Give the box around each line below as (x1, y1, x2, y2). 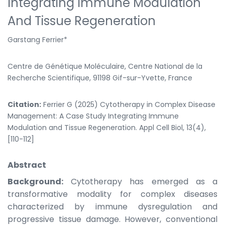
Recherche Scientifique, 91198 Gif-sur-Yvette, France (8, 72, 192, 83)
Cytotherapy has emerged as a (63, 175, 217, 187)
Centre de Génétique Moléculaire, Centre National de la (8, 61, 202, 71)
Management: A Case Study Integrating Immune (8, 110, 179, 121)
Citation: (8, 99, 41, 109)
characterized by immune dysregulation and (8, 200, 217, 212)
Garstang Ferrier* (8, 34, 67, 45)
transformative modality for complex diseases (8, 188, 217, 200)
